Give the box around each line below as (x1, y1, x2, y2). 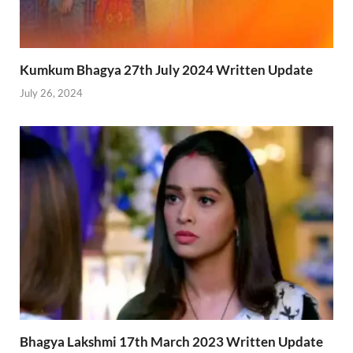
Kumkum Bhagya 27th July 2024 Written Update (20, 61, 313, 79)
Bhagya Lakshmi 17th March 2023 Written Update (20, 333, 323, 350)
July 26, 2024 (20, 86, 83, 99)
